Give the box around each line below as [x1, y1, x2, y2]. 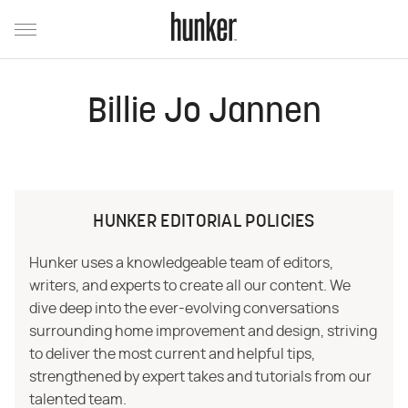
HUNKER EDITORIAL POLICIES [93, 213, 315, 231]
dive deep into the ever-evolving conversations [29, 301, 339, 316]
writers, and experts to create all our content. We [29, 279, 351, 293]
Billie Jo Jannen [87, 96, 321, 131]
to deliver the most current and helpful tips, [29, 347, 315, 362]
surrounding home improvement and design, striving [29, 324, 377, 339]
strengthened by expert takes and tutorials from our [29, 370, 372, 384]
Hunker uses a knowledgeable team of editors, [29, 256, 333, 270]
